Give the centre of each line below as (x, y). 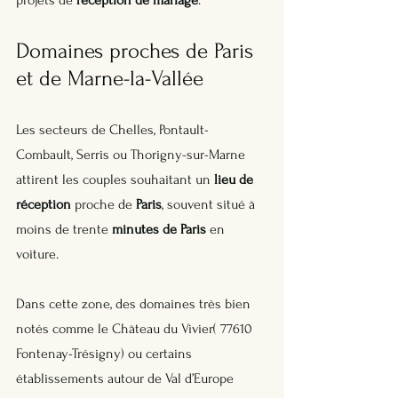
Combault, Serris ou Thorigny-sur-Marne (132, 154)
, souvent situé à (210, 204)
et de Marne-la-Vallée (110, 78)
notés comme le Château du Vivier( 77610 (136, 328)
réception (44, 204)
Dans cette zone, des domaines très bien (135, 303)
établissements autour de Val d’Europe (127, 378)
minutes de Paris (159, 229)
